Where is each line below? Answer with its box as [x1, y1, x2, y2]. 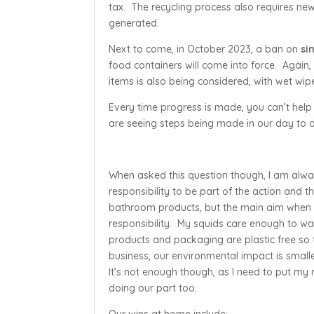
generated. [109, 16, 160, 29]
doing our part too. [109, 281, 198, 294]
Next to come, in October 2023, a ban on [109, 42, 301, 55]
